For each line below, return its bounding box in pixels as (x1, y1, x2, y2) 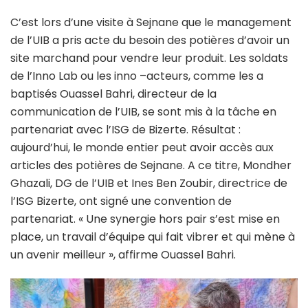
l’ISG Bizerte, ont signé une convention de (10, 192, 232, 209)
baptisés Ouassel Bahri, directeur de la (10, 85, 217, 102)
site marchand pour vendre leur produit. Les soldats (10, 49, 288, 66)
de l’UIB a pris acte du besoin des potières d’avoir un (10, 32, 289, 48)
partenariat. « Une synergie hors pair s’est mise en (10, 210, 280, 227)
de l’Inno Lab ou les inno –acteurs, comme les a (10, 67, 263, 84)
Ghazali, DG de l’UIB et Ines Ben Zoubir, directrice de (10, 175, 287, 191)
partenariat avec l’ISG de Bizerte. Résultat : (10, 121, 241, 137)
